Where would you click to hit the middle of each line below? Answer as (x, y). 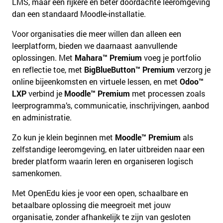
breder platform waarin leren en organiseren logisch (103, 161)
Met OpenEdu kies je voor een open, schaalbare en (100, 193)
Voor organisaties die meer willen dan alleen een (97, 33)
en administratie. (42, 117)
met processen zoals (167, 93)
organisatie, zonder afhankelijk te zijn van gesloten (101, 217)
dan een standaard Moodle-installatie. (79, 13)
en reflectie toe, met (48, 69)
